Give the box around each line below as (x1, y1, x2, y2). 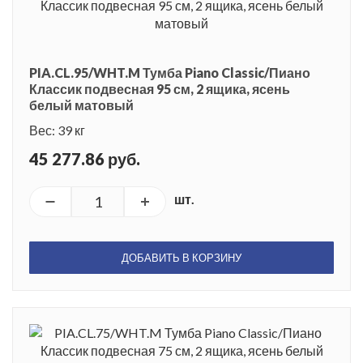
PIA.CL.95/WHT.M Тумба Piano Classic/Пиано (29, 64, 310, 80)
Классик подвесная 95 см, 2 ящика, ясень (29, 80, 290, 96)
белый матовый (29, 96, 134, 113)
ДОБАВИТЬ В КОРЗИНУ (122, 250, 241, 264)
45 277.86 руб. (29, 148, 140, 169)
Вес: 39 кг (29, 122, 85, 138)
